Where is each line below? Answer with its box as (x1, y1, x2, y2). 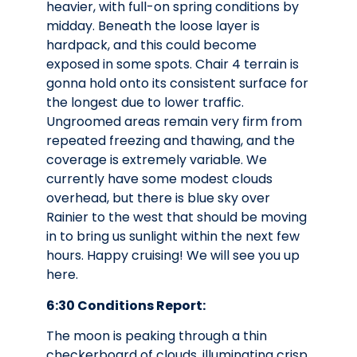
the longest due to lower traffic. (46, 93, 244, 112)
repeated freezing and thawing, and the (46, 131, 295, 151)
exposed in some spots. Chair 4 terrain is (46, 55, 299, 74)
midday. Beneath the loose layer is (46, 17, 260, 36)
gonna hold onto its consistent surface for (46, 74, 308, 93)
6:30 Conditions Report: (46, 296, 206, 315)
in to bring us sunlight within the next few (46, 227, 300, 246)
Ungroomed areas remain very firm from (46, 112, 302, 131)
